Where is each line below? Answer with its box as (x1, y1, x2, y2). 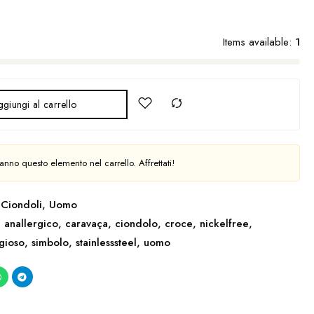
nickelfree (199, 216, 249, 231)
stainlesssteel (75, 235, 137, 250)
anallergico (4, 216, 58, 231)
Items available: (222, 34, 292, 50)
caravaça (64, 216, 108, 231)
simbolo (31, 235, 69, 250)
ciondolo (114, 216, 158, 231)
